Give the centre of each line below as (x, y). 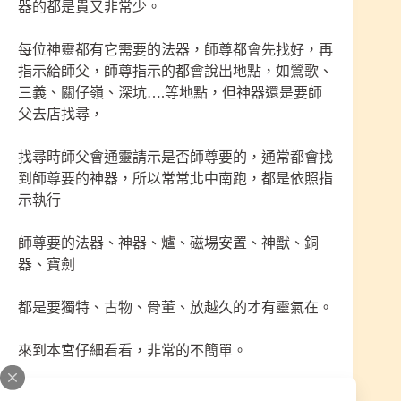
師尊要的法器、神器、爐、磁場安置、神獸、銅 (168, 243)
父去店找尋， (61, 115)
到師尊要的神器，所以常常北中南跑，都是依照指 (175, 179)
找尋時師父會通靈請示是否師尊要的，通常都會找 (175, 158)
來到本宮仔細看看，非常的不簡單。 (132, 351)
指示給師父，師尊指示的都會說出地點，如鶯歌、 (175, 72)
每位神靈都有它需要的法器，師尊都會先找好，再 (175, 50)
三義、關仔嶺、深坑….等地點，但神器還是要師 (170, 93)
